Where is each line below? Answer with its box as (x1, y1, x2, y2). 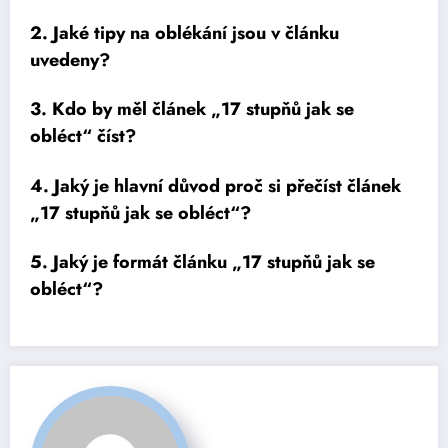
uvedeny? (30, 46, 110, 73)
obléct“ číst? (30, 123, 136, 150)
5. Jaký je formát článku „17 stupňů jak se (30, 249, 375, 276)
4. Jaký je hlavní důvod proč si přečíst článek (30, 172, 401, 199)
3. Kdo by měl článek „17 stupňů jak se (30, 96, 354, 123)
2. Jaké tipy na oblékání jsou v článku (30, 19, 339, 46)
